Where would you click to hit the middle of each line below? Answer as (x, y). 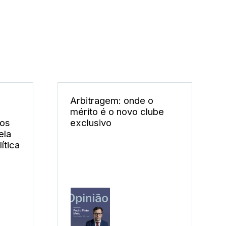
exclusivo (91, 123)
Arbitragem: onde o (112, 101)
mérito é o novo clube (117, 112)
